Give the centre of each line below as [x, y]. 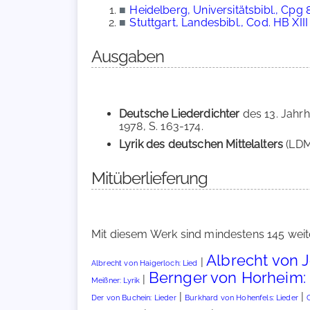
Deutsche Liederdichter [180, 114]
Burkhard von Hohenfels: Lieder [241, 298]
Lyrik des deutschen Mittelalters [201, 144]
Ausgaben [128, 56]
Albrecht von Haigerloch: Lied [145, 263]
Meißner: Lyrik [116, 281]
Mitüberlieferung [149, 178]
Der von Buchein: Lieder [134, 298]
